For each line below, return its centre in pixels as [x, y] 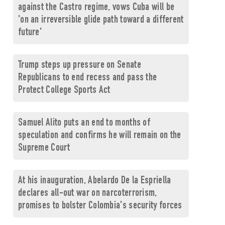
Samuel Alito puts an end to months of [84, 123]
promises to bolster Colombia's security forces [100, 206]
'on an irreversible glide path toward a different [101, 20]
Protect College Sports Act [64, 91]
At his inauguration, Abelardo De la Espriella [94, 181]
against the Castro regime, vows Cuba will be [96, 8]
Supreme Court [44, 148]
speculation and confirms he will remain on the [99, 136]
